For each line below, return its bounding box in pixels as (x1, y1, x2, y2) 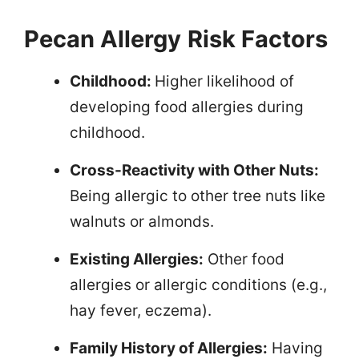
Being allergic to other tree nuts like (70, 186, 325, 205)
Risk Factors (188, 24, 328, 53)
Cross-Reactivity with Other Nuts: (70, 160, 319, 179)
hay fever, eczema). (70, 301, 212, 320)
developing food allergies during (70, 97, 304, 116)
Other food (204, 249, 284, 268)
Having (268, 338, 323, 357)
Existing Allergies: (70, 249, 204, 268)
